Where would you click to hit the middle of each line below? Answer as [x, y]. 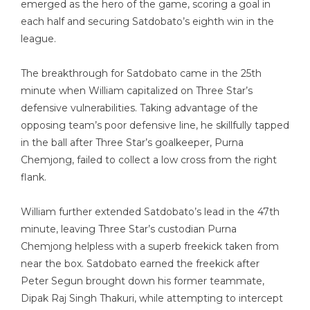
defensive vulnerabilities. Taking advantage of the [139, 108]
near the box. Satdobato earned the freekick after [140, 264]
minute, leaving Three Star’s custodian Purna [129, 229]
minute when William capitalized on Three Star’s [137, 91]
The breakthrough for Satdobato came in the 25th [141, 73]
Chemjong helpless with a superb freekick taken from [150, 246]
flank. [34, 177]
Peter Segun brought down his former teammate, [143, 281]
